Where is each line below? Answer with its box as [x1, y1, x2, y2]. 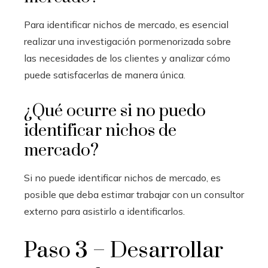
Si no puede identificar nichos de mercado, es [24, 171, 221, 184]
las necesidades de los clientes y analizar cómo [24, 51, 230, 64]
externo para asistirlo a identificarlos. [24, 205, 185, 217]
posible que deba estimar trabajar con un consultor [24, 188, 244, 200]
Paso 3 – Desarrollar [24, 236, 223, 264]
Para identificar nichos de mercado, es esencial [24, 18, 229, 31]
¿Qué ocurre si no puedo [24, 100, 206, 121]
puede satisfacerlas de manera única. [24, 68, 185, 81]
